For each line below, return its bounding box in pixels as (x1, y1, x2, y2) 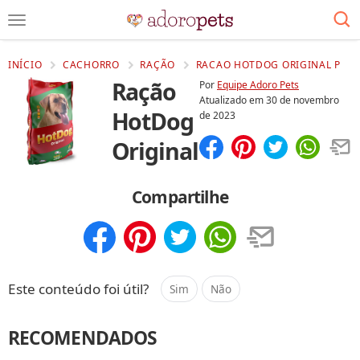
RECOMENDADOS (8, 325, 157, 351)
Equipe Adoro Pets (217, 78, 299, 92)
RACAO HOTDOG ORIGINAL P (195, 58, 341, 72)
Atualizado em (199, 93, 266, 107)
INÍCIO (8, 58, 43, 72)
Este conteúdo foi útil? (8, 280, 149, 298)
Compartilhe (132, 186, 228, 208)
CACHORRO (63, 58, 120, 72)
